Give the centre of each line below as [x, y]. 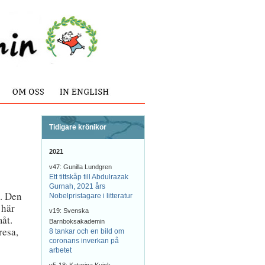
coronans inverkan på [84, 241]
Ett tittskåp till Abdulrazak [89, 177]
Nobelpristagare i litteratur [91, 196]
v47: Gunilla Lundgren [80, 167]
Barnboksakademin [77, 221]
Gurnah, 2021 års [77, 186]
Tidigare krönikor [78, 127]
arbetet [60, 250]
